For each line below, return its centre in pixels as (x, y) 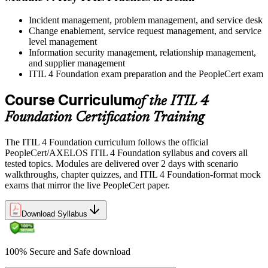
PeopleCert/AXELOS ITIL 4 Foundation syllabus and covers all (126, 153)
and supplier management (77, 63)
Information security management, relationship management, (142, 53)
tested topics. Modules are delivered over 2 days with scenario (121, 164)
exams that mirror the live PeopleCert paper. (87, 185)
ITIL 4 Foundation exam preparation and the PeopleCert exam (146, 74)
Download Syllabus (54, 214)
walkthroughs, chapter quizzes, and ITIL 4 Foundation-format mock (133, 175)
